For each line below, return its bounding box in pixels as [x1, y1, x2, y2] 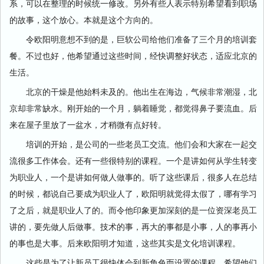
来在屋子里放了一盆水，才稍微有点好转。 [9, 118, 166, 130]
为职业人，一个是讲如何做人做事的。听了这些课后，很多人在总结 [9, 171, 257, 183]
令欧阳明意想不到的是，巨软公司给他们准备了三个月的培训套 [9, 33, 257, 45]
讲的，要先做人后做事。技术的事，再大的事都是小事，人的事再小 [9, 220, 257, 232]
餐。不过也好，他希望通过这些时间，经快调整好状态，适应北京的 [9, 49, 257, 61]
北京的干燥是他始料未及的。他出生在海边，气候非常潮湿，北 [9, 85, 257, 97]
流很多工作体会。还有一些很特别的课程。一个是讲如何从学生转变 [9, 154, 257, 166]
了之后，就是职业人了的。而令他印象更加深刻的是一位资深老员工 [9, 204, 257, 216]
